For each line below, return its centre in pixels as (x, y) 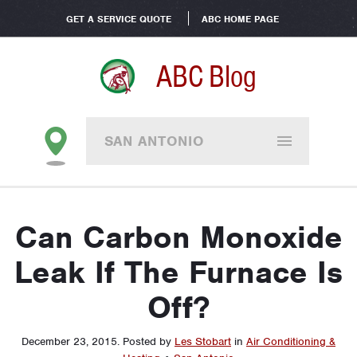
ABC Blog (206, 76)
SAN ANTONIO (154, 141)
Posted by (149, 341)
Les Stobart (203, 341)
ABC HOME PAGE (240, 19)
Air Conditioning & (291, 341)
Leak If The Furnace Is (178, 273)
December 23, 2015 (69, 341)
